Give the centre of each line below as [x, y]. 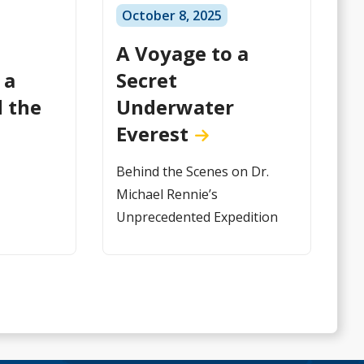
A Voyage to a [183, 54]
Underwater [175, 107]
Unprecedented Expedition [197, 217]
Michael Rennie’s [167, 195]
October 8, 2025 [172, 16]
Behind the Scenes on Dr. [193, 172]
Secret [147, 80]
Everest [153, 134]
